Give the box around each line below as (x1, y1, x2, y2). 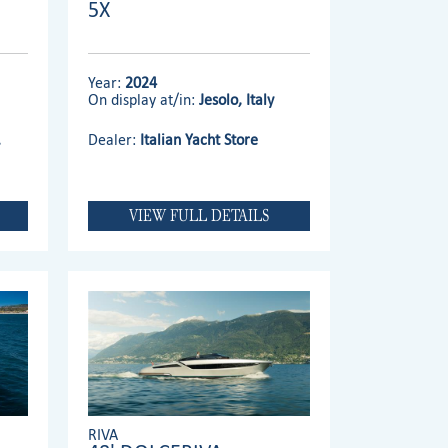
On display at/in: (88, 90, 199, 110)
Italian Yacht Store (140, 130, 258, 150)
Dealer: (88, 130, 140, 150)
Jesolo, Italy (199, 90, 274, 110)
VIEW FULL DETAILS (128, 202, 269, 230)
